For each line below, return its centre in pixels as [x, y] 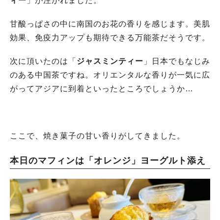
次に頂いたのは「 [43, 61]
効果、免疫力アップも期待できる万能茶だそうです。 [110, 37]
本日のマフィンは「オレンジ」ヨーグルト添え [108, 160]
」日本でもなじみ [177, 61]
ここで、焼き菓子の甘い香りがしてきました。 [97, 136]
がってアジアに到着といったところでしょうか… [102, 88]
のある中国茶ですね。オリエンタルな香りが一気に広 [110, 75]
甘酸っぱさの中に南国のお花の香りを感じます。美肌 [110, 24]
